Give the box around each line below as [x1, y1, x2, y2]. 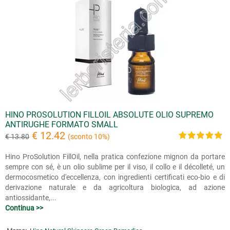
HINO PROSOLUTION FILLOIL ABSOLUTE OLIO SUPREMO [5, 110, 214, 120]
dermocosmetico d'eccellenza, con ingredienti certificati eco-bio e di [5, 173, 225, 181]
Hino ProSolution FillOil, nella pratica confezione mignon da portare [5, 152, 225, 161]
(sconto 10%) [68, 132, 110, 141]
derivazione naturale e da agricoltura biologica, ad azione [5, 183, 225, 191]
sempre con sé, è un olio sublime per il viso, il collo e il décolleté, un [5, 163, 225, 171]
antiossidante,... [5, 194, 56, 202]
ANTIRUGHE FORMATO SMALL [5, 120, 118, 129]
